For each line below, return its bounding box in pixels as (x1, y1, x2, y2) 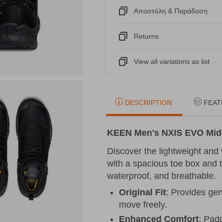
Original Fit (119, 187, 166, 198)
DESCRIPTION (125, 99, 172, 107)
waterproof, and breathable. (107, 171, 217, 181)
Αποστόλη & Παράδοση (134, 7, 208, 15)
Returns (134, 32, 159, 41)
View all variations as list (134, 57, 210, 66)
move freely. (119, 200, 167, 210)
